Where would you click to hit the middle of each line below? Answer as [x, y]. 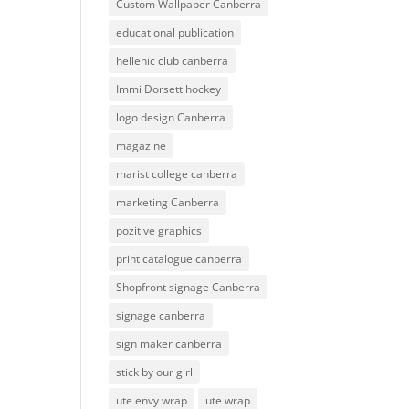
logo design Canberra [171, 117]
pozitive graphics [159, 230]
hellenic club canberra [173, 60]
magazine [142, 145]
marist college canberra [177, 173]
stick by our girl [155, 372]
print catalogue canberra [179, 258]
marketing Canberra [168, 202]
